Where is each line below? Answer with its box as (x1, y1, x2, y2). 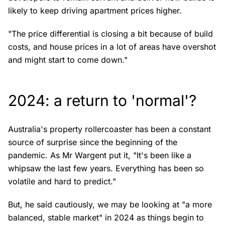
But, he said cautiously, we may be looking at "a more (8, 199, 212, 209)
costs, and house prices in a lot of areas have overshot (8, 42, 216, 52)
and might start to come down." (8, 55, 128, 65)
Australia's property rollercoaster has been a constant (8, 124, 211, 134)
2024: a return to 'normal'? (8, 91, 196, 109)
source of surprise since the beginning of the (8, 137, 177, 147)
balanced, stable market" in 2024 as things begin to (8, 212, 204, 222)
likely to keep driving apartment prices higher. (8, 6, 184, 16)
